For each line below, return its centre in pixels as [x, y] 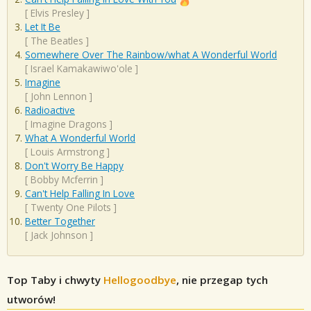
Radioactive [50, 110]
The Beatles [57, 41]
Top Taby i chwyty [55, 279]
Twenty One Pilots [71, 208]
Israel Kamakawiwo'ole [82, 69]
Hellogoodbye [140, 279]
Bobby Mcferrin [64, 180]
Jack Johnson [59, 235]
